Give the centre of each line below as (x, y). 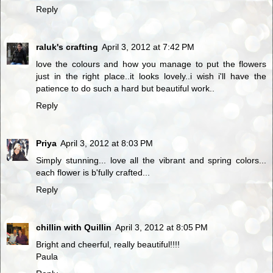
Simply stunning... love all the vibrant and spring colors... (151, 160)
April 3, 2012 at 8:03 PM (107, 143)
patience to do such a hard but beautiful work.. (125, 88)
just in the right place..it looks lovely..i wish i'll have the (151, 76)
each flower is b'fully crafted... (93, 172)
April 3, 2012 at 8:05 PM (161, 227)
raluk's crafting (67, 47)
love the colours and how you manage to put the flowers (151, 64)
